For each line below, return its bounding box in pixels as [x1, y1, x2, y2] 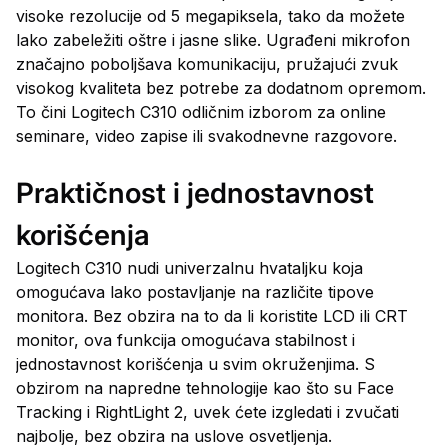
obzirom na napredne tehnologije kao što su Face [16, 378, 394, 398]
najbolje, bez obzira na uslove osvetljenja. [16, 426, 332, 446]
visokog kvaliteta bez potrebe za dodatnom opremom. [16, 78, 426, 98]
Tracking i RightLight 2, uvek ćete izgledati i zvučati [16, 402, 399, 422]
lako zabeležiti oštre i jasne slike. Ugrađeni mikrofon [16, 30, 410, 50]
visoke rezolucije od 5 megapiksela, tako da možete [16, 6, 405, 26]
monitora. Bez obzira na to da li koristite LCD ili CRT [16, 306, 408, 326]
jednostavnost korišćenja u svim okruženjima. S [16, 354, 375, 374]
